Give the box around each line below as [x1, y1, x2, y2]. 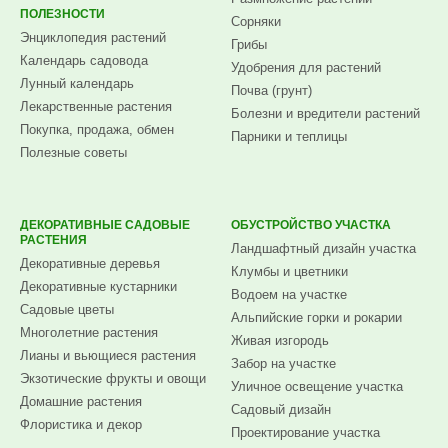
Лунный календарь [20, 76, 134, 91]
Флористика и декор [20, 417, 142, 432]
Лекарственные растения [20, 99, 172, 114]
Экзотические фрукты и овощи [20, 371, 206, 386]
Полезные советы [20, 145, 127, 160]
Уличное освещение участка [231, 379, 404, 394]
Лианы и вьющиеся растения [20, 348, 196, 363]
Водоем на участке [231, 287, 348, 302]
